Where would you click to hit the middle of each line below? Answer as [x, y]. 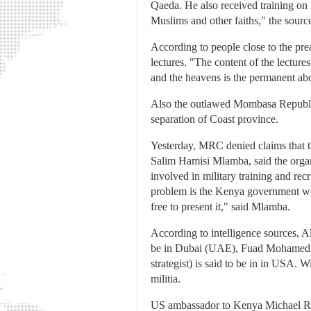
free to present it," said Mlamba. [220, 207]
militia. [166, 279]
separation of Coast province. [215, 119]
